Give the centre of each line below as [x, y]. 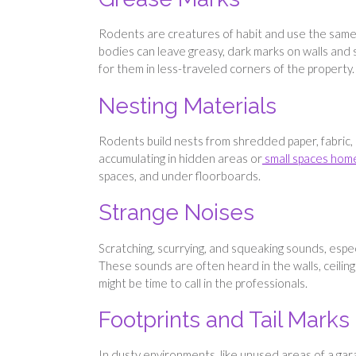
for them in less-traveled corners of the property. [226, 69]
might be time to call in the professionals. [203, 282]
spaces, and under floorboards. [180, 175]
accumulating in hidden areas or [180, 158]
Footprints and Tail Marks [224, 320]
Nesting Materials [188, 106]
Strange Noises [176, 213]
